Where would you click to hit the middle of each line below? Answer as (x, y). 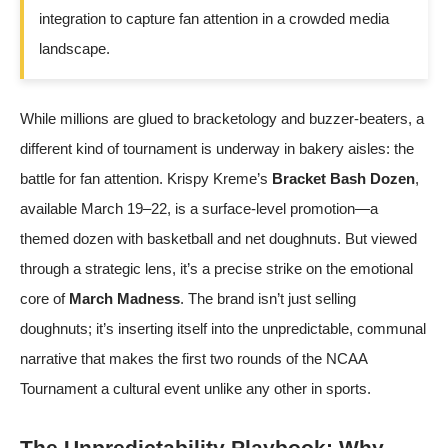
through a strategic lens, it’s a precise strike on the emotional (216, 268)
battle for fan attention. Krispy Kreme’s (146, 178)
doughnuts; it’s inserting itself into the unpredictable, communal (223, 328)
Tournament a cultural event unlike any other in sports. (195, 388)
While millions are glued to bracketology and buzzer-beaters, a (222, 118)
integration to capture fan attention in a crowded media (214, 18)
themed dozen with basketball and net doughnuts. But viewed (218, 238)
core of (44, 298)
